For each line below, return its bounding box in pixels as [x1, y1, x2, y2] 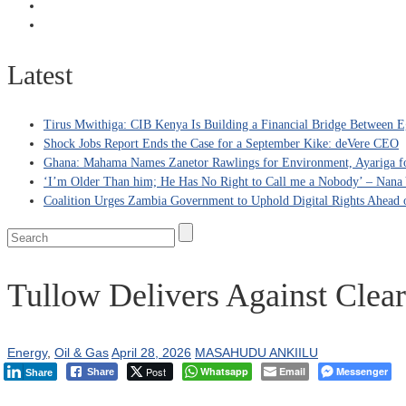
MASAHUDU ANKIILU [195, 344, 318, 360]
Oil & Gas [54, 344, 109, 360]
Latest [7, 59, 72, 90]
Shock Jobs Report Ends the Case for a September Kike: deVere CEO [43, 136, 399, 150]
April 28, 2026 [111, 344, 191, 360]
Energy [7, 344, 47, 360]
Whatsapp [200, 363, 248, 378]
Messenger [336, 363, 388, 378]
